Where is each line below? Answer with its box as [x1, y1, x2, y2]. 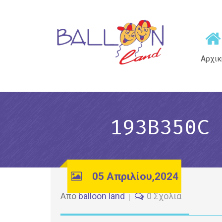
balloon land [78, 191, 125, 201]
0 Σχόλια [147, 191, 181, 201]
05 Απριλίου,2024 [92, 170, 178, 182]
